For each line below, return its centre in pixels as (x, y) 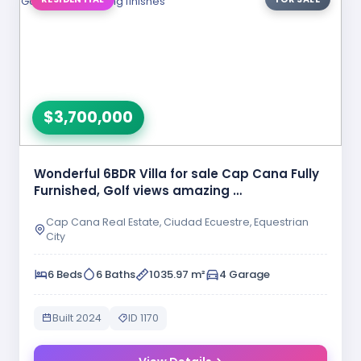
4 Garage (245, 275)
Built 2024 (77, 318)
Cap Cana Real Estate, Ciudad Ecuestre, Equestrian (177, 222)
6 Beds (65, 275)
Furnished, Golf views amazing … (138, 191)
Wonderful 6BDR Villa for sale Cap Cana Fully (176, 174)
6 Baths (116, 275)
